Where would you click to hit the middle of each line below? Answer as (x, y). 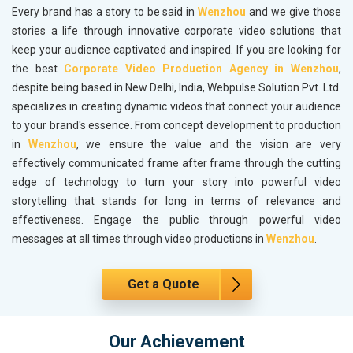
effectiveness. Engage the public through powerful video (176, 220)
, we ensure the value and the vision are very (209, 145)
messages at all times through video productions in (139, 239)
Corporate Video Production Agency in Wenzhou (202, 69)
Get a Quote (163, 284)
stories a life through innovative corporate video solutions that (176, 31)
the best (38, 69)
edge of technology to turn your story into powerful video (176, 182)
